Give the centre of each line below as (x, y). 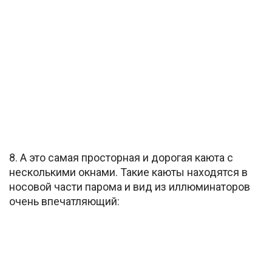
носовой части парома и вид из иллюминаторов (130, 186)
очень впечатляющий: (64, 201)
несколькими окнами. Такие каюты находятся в (128, 172)
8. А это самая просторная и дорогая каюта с (121, 157)
